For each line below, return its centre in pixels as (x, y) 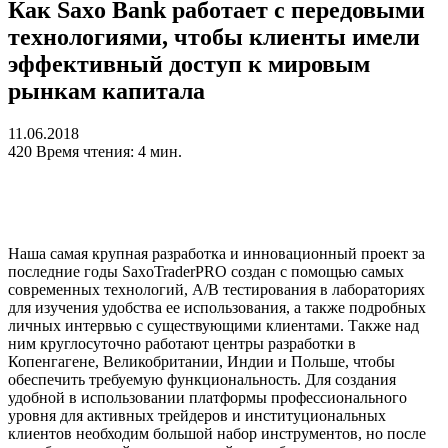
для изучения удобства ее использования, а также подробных (217, 308)
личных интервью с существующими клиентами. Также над (213, 326)
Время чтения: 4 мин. (109, 152)
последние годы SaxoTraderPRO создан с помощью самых (206, 272)
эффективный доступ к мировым (189, 64)
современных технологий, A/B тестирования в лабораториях (216, 290)
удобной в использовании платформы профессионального (207, 398)
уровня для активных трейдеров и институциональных (197, 416)
